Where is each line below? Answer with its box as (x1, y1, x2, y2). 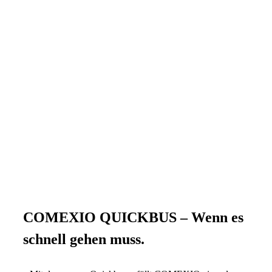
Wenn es (188, 209, 243, 225)
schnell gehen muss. (23, 231, 144, 247)
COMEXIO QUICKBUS (23, 209, 180, 225)
